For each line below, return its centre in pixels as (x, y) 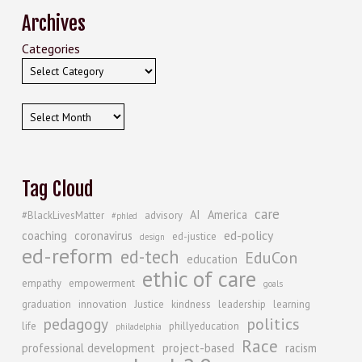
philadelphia (138, 327)
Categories (51, 48)
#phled (124, 216)
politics (273, 324)
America (227, 215)
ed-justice (194, 237)
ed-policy (248, 236)
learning (291, 305)
